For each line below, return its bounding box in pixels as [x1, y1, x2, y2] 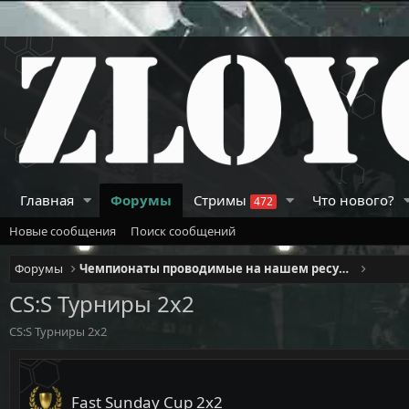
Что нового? [312, 190, 394, 209]
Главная [20, 190, 74, 209]
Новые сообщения [9, 222, 116, 239]
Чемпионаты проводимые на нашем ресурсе [339, 259, 350, 277]
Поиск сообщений [131, 222, 236, 239]
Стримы [193, 190, 250, 209]
